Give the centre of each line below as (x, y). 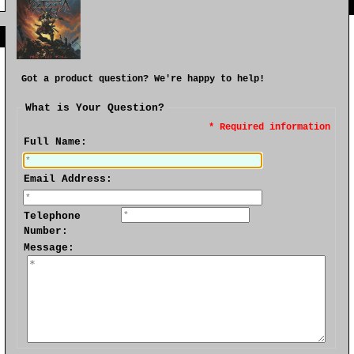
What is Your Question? (94, 107)
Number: (46, 231)
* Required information (270, 127)
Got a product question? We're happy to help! (143, 79)
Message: (49, 248)
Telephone (53, 216)
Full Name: (56, 142)
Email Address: (68, 179)
